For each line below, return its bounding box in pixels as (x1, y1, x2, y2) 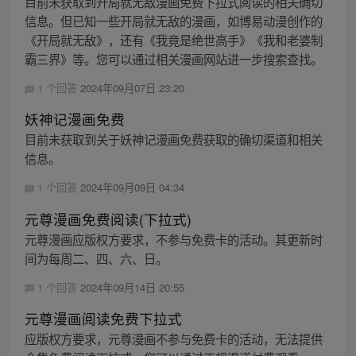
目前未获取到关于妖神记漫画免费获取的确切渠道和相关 (24, 130, 323, 149)
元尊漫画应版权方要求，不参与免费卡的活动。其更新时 (24, 230, 323, 248)
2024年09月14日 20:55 (79, 279, 184, 295)
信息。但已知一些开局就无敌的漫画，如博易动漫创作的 (24, 12, 323, 30)
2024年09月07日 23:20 (79, 80, 184, 96)
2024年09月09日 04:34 (79, 180, 184, 195)
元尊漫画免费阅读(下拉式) (24, 208, 192, 229)
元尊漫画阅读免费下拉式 (24, 308, 182, 328)
